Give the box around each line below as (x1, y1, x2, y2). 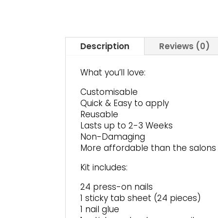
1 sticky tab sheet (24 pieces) (80, 192, 201, 204)
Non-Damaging (80, 131, 145, 143)
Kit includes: (80, 162, 128, 174)
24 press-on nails (80, 181, 153, 193)
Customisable (80, 86, 138, 98)
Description (80, 40, 130, 53)
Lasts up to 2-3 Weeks (80, 120, 173, 132)
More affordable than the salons (80, 142, 217, 154)
